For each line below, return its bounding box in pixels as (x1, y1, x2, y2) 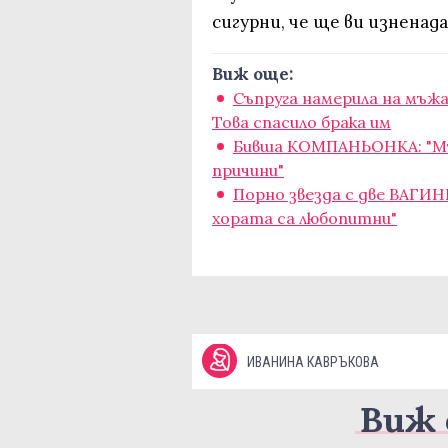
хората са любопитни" (212, 208, 397, 228)
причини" (212, 160, 284, 180)
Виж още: (212, 63, 293, 85)
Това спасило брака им (212, 112, 391, 132)
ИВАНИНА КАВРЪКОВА (247, 354, 379, 370)
